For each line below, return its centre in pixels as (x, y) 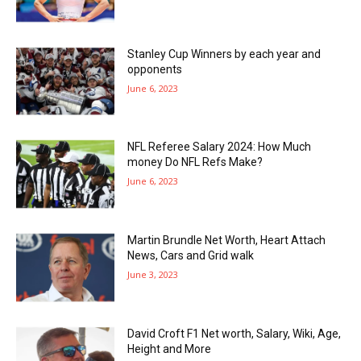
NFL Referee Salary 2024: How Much (220, 147)
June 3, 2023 (153, 274)
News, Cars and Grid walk (191, 255)
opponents (155, 69)
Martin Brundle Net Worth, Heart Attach (227, 240)
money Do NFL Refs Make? (195, 162)
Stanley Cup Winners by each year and (224, 54)
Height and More (170, 349)
